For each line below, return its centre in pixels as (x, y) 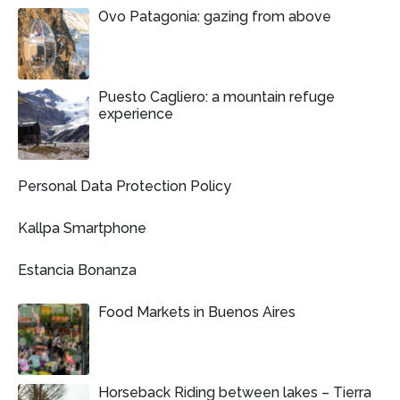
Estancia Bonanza (77, 271)
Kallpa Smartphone (82, 229)
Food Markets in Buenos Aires (197, 312)
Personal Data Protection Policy (125, 187)
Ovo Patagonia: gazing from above (215, 17)
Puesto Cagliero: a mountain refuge (217, 97)
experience (136, 114)
